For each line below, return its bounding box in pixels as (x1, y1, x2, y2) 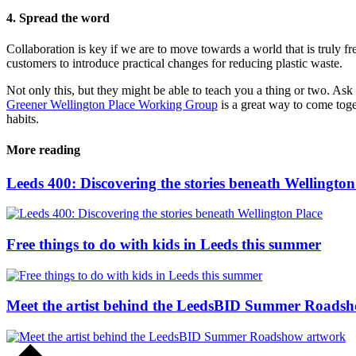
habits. (6, 112, 39, 126)
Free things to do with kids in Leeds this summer (6, 236, 321, 253)
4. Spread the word (6, 10, 110, 25)
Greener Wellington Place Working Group (6, 98, 218, 112)
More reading (6, 143, 80, 157)
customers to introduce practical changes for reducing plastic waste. (6, 56, 342, 71)
